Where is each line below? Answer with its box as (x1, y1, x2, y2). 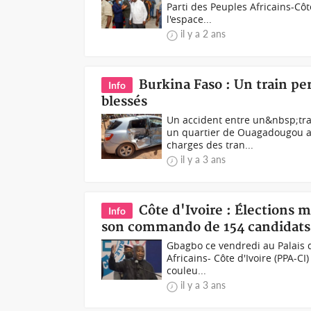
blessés (101, 94, 148, 110)
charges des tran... (167, 138, 254, 151)
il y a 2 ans (180, 28, 226, 40)
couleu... (167, 264, 207, 277)
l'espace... (167, 12, 212, 26)
